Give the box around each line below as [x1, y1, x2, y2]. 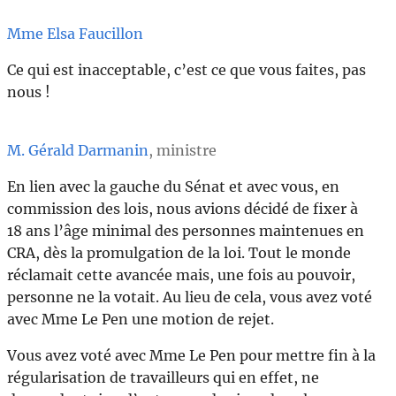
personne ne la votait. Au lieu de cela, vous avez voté [7, 288, 372, 307]
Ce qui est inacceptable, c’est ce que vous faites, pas [7, 60, 366, 79]
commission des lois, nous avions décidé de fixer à [7, 200, 358, 218]
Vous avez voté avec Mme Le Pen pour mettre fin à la [7, 346, 376, 365]
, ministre [148, 141, 217, 160]
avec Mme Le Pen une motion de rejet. [7, 310, 274, 329]
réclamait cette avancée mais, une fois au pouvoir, [7, 266, 355, 285]
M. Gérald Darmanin [7, 141, 148, 160]
